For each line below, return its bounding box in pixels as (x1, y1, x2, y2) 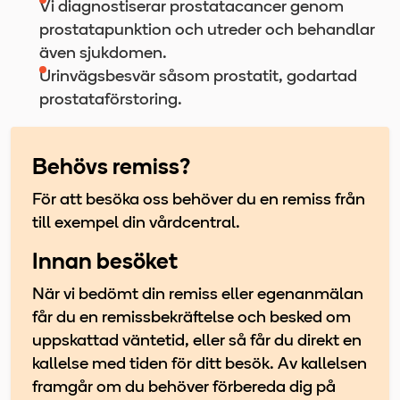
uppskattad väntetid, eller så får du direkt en (32, 332, 362, 350)
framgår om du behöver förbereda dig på (32, 379, 336, 396)
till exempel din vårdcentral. (32, 214, 240, 232)
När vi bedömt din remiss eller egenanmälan (32, 286, 363, 304)
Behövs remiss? (32, 156, 190, 179)
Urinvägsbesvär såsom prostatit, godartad (39, 68, 357, 86)
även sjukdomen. (39, 45, 167, 62)
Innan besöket (32, 251, 178, 274)
